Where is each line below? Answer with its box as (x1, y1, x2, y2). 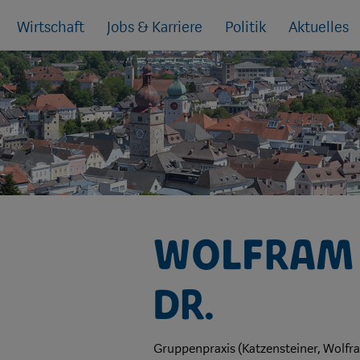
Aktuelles (288, 18, 349, 38)
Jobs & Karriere (107, 18, 202, 38)
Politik (225, 18, 266, 38)
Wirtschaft (17, 18, 84, 38)
